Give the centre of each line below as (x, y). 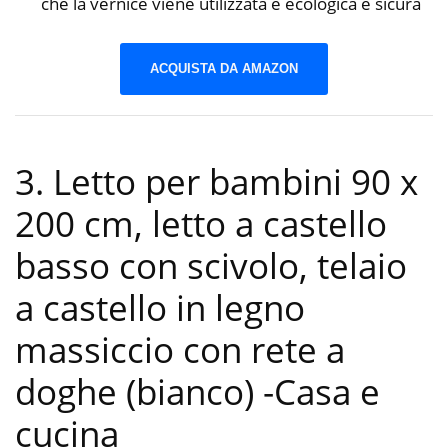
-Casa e (321, 392)
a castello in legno (160, 308)
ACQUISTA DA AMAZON (224, 68)
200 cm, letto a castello (201, 224)
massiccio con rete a (180, 350)
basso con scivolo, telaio (211, 266)
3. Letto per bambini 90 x (216, 182)
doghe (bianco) (139, 392)
